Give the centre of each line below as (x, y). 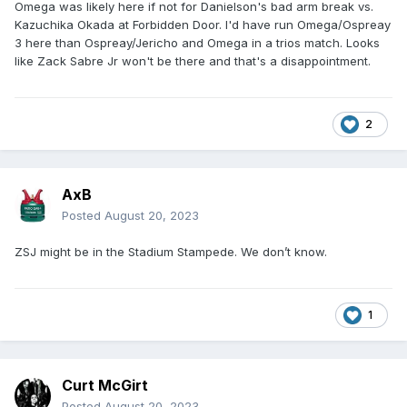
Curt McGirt (105, 386)
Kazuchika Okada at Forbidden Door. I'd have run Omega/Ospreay (203, 24)
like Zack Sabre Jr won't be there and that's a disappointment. (193, 60)
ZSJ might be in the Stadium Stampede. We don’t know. (171, 252)
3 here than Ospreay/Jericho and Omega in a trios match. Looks (197, 42)
